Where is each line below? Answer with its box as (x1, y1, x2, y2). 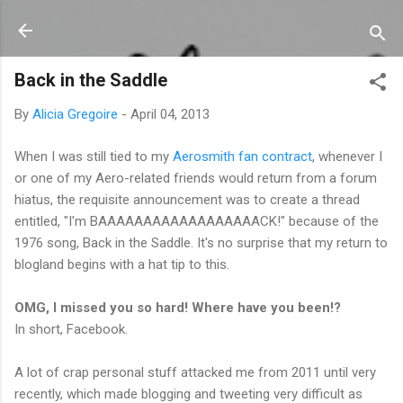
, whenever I (312, 148, 382, 165)
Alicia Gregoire (32, 106, 118, 122)
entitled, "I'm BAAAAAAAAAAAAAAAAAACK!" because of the (14, 212, 379, 229)
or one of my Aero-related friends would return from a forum (14, 169, 377, 186)
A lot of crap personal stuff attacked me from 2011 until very (14, 363, 376, 381)
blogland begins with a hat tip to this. (14, 255, 229, 273)
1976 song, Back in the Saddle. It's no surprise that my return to (14, 234, 388, 251)
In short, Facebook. (14, 320, 128, 337)
